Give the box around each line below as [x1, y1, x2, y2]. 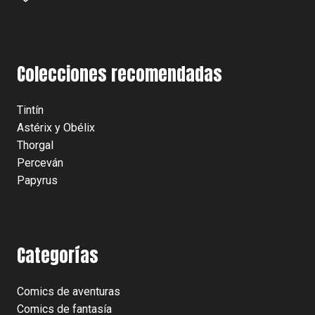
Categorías [17, 243, 98, 269]
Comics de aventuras [17, 285, 120, 299]
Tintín [17, 103, 44, 117]
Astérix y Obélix [17, 121, 95, 135]
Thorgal [17, 139, 53, 153]
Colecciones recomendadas [17, 61, 222, 88]
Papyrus [17, 174, 58, 188]
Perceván [17, 156, 63, 170]
